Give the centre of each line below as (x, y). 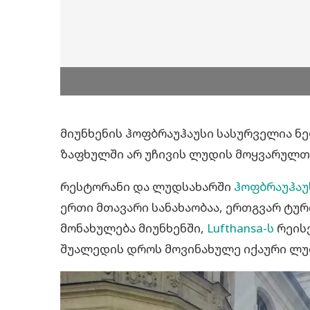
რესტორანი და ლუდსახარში (147, 186)
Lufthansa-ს (240, 228)
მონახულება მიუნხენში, (134, 228)
